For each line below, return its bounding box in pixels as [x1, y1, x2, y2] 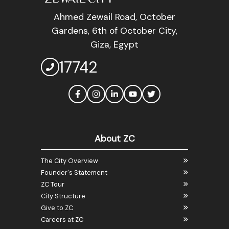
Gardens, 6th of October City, [52, 25, 177, 36]
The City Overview [41, 156, 98, 165]
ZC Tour [41, 179, 64, 189]
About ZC [94, 132, 135, 144]
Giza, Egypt [90, 38, 139, 50]
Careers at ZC [41, 215, 83, 224]
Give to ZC [41, 203, 73, 212]
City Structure [41, 191, 85, 200]
